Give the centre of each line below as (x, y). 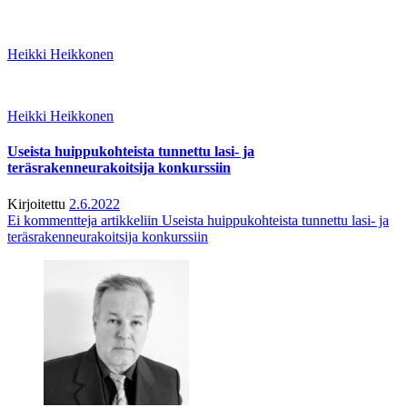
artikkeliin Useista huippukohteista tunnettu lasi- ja (243, 220)
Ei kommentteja (52, 220)
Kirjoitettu (36, 203)
